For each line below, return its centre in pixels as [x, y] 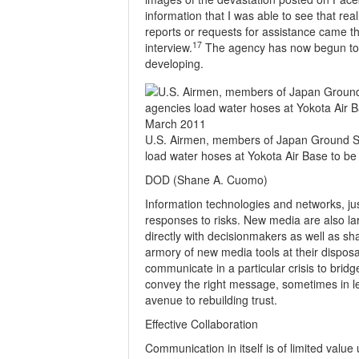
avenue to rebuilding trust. [211, 300]
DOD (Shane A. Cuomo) [206, 179]
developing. [174, 63]
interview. [169, 47]
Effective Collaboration [202, 324]
